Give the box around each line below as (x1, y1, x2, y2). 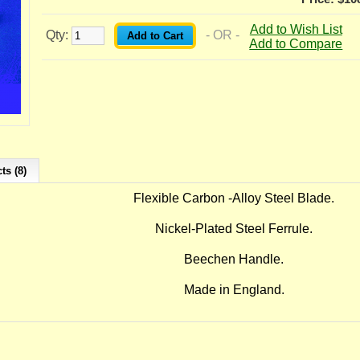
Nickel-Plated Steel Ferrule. (155, 222, 313, 236)
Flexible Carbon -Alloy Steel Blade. (133, 191, 335, 206)
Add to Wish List (249, 22, 342, 37)
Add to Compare (249, 37, 343, 51)
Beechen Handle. (184, 252, 284, 267)
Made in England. (183, 283, 284, 297)
